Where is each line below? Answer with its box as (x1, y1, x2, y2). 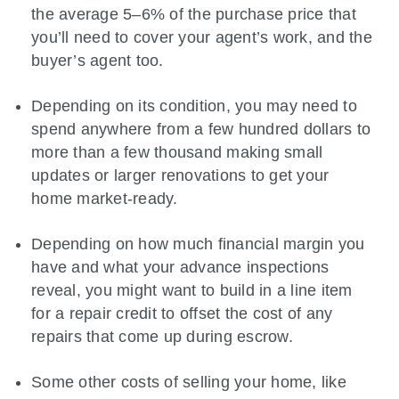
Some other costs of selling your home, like (31, 372, 346, 391)
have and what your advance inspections (31, 257, 330, 276)
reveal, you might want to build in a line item (31, 281, 353, 299)
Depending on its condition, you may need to (31, 96, 357, 115)
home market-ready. (31, 189, 178, 208)
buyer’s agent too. (31, 51, 164, 69)
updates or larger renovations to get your (31, 166, 330, 184)
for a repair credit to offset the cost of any (31, 304, 333, 322)
